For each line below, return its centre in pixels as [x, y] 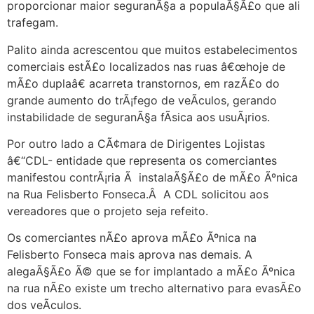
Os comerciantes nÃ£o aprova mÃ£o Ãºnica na [132, 238]
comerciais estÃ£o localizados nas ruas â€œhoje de [146, 66]
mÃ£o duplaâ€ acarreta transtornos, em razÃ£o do [143, 83]
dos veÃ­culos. [44, 305]
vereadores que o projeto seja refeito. [108, 211]
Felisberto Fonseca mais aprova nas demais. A [130, 255]
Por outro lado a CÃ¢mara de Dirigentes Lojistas [136, 144]
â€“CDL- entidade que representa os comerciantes [142, 161]
